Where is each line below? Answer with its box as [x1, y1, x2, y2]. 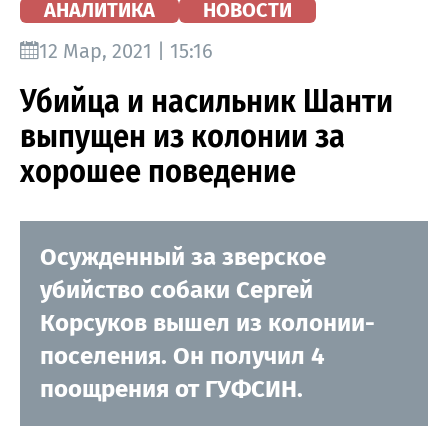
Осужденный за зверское [40, 242, 326, 271]
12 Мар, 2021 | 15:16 [39, 38, 213, 63]
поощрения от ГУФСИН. [40, 374, 303, 403]
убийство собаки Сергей [40, 275, 313, 304]
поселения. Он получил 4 [40, 341, 325, 370]
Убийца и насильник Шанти [20, 81, 393, 120]
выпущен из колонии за [20, 116, 345, 155]
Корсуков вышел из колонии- [40, 308, 375, 337]
